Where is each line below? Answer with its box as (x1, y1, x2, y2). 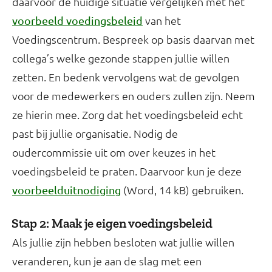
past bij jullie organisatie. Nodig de (12, 126, 178, 141)
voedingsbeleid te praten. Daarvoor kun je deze (12, 164, 242, 178)
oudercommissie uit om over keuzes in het (12, 145, 216, 160)
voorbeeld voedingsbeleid (12, 14, 143, 27)
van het (143, 13, 181, 28)
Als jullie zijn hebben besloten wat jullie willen (12, 235, 234, 250)
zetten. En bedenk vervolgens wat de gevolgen (12, 70, 239, 84)
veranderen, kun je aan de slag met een (12, 254, 202, 268)
